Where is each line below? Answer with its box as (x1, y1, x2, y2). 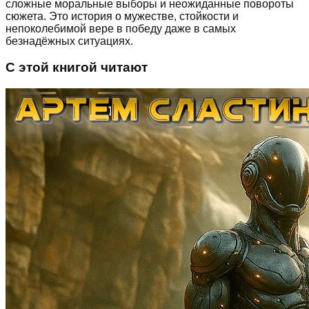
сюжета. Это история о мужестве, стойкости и (6, 10, 239, 22)
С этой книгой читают (6, 60, 148, 75)
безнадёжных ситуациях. (6, 34, 133, 47)
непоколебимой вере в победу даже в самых (6, 22, 236, 34)
